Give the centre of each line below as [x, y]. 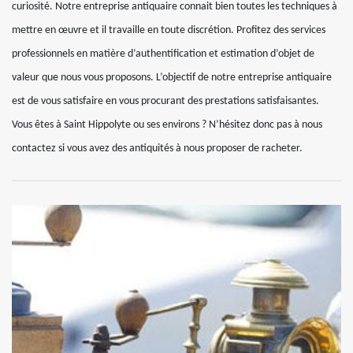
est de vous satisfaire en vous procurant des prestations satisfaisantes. [165, 102]
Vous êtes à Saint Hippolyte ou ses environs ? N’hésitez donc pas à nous [167, 125]
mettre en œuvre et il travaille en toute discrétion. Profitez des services [169, 31]
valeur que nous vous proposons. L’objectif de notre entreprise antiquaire [172, 78]
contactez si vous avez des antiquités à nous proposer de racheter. [157, 149]
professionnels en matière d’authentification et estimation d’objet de [163, 54]
